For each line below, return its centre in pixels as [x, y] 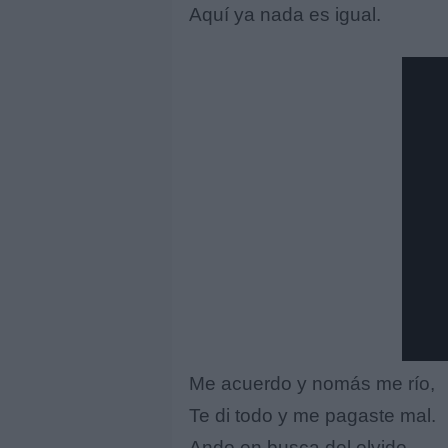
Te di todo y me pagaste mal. [312, 416]
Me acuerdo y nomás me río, [312, 384]
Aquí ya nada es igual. [285, 14]
